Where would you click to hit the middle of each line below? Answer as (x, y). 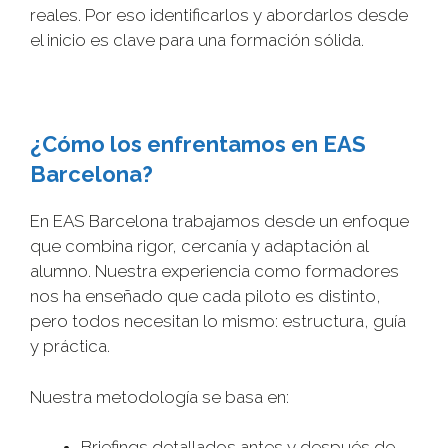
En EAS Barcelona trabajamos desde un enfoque (219, 221)
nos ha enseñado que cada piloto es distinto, (205, 296)
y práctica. (70, 346)
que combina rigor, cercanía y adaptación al (199, 246)
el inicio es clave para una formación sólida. (197, 40)
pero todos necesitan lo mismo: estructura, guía (218, 321)
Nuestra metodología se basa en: (159, 396)
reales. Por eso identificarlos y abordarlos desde (219, 15)
